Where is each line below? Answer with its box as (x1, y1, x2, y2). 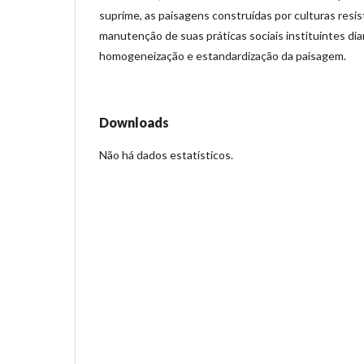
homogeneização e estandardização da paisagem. (99, 48, 346, 63)
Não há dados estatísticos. (99, 147, 233, 162)
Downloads (99, 114, 169, 130)
